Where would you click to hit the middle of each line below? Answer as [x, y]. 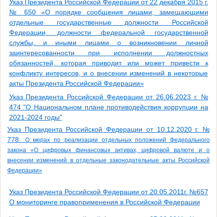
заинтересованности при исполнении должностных [108, 53]
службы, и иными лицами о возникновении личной [108, 43]
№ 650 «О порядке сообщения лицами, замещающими [108, 12]
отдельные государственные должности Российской [108, 23]
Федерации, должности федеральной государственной [108, 33]
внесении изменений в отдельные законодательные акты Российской [108, 160]
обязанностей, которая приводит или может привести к [108, 63]
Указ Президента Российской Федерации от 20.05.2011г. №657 [108, 192]
